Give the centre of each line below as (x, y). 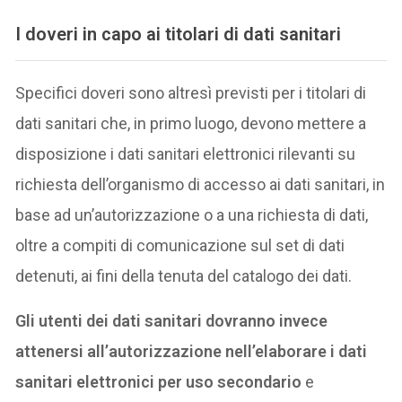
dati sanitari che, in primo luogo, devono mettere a (191, 123)
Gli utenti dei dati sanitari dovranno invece (172, 320)
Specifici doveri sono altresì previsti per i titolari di (191, 92)
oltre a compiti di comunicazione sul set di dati (180, 245)
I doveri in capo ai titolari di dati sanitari (179, 35)
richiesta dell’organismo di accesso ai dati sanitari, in (201, 184)
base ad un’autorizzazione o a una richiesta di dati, (192, 214)
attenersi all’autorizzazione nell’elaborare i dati (192, 351)
